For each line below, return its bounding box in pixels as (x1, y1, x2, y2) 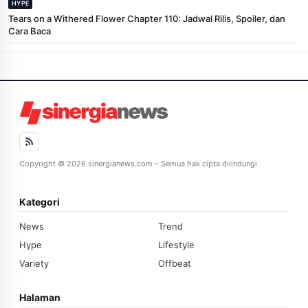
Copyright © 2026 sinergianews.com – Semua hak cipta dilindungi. (19, 158, 259, 168)
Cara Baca (8, 25, 51, 36)
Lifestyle (158, 239, 195, 250)
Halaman (19, 291, 60, 303)
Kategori (19, 195, 60, 208)
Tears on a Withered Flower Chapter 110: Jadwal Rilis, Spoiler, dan (8, 12, 285, 24)
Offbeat (158, 257, 191, 269)
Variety (19, 257, 49, 269)
